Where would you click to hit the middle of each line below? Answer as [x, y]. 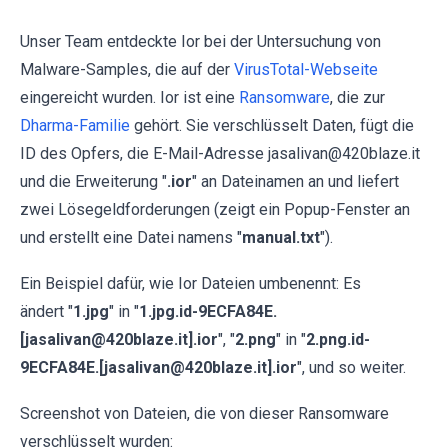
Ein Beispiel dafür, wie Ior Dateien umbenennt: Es [190, 283]
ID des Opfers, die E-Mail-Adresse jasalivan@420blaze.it [220, 153]
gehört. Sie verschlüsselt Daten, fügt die [272, 125]
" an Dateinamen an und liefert [295, 181]
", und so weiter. [351, 367]
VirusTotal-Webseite [306, 69]
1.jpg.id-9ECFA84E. [208, 311]
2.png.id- [338, 339]
